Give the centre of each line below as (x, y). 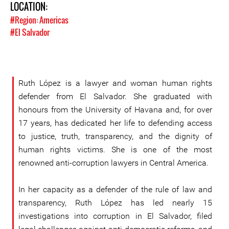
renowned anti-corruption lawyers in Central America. (113, 163)
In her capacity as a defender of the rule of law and (115, 189)
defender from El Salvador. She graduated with (115, 96)
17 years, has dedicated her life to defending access (115, 123)
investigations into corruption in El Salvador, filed (115, 216)
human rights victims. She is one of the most (115, 150)
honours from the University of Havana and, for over (115, 110)
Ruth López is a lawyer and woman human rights (115, 83)
